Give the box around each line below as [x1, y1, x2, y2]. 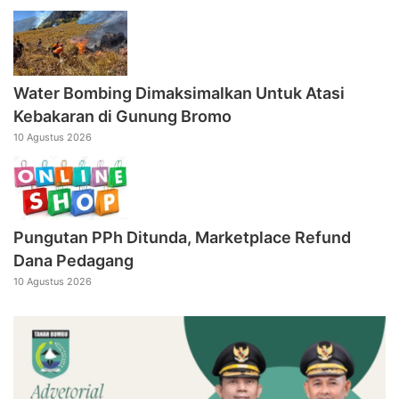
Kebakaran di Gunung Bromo [13, 106, 232, 126]
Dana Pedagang [13, 250, 134, 270]
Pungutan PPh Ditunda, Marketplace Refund [13, 227, 351, 247]
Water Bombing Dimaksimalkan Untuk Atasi [13, 83, 345, 102]
